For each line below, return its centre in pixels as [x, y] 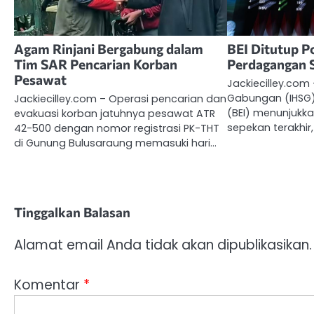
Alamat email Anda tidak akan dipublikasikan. [163, 245]
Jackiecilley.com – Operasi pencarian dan [120, 99]
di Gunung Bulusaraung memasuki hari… [115, 143]
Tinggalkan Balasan [72, 212]
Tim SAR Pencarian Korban [96, 64]
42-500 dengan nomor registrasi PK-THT [117, 129]
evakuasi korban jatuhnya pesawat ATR [115, 114]
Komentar [49, 285]
